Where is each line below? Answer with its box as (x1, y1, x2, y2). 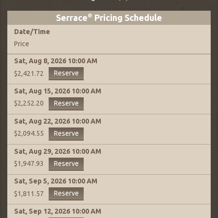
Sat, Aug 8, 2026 (14, 57, 66, 65)
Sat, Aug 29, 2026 (14, 147, 70, 155)
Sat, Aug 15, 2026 (14, 87, 70, 95)
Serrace (56, 13, 88, 23)
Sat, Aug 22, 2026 (14, 117, 70, 125)
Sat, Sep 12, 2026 (14, 207, 70, 216)
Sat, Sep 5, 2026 (14, 177, 66, 185)
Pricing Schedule (92, 13, 162, 23)
